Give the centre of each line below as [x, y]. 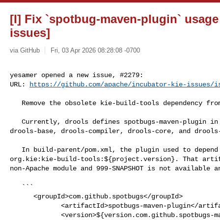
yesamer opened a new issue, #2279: [77, 75]
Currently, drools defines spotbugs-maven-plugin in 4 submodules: [16, 122]
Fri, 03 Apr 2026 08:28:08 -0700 [95, 50]
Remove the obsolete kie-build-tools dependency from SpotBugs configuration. [16, 103]
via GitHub [25, 50]
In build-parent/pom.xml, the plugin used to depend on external [16, 150]
